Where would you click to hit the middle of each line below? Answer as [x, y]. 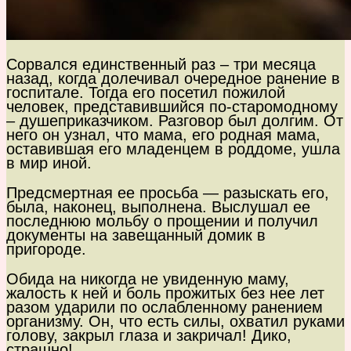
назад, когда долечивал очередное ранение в [173, 79]
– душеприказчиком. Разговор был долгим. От [175, 121]
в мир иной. [49, 163]
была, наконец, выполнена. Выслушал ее [158, 207]
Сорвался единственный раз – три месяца [161, 65]
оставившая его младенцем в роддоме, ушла [173, 149]
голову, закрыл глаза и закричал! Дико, [149, 336]
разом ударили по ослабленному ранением [165, 308]
